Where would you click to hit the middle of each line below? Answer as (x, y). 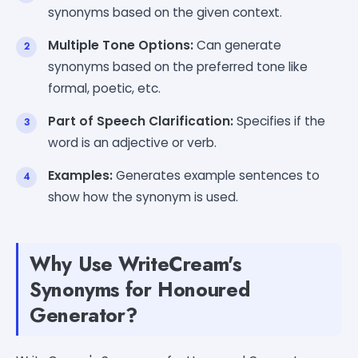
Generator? (84, 314)
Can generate (237, 45)
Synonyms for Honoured (140, 289)
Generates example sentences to (216, 175)
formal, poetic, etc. (104, 88)
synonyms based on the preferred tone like (178, 66)
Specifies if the (279, 121)
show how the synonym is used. (143, 197)
